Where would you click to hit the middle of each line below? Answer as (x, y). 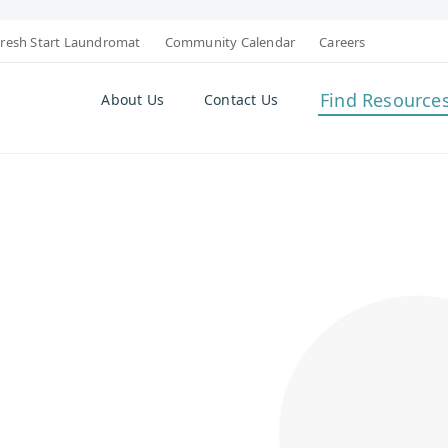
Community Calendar (230, 41)
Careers (342, 41)
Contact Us (240, 100)
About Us (132, 100)
